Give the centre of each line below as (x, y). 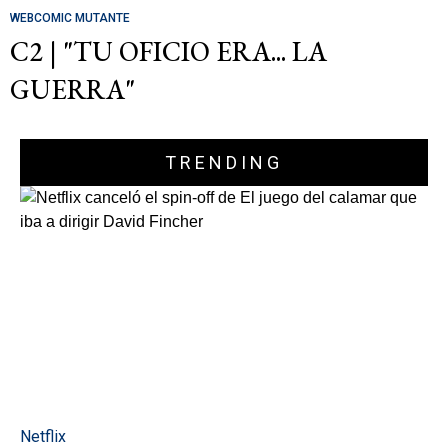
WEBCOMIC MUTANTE (70, 17)
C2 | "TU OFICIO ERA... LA (168, 51)
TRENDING (224, 162)
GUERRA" (72, 89)
